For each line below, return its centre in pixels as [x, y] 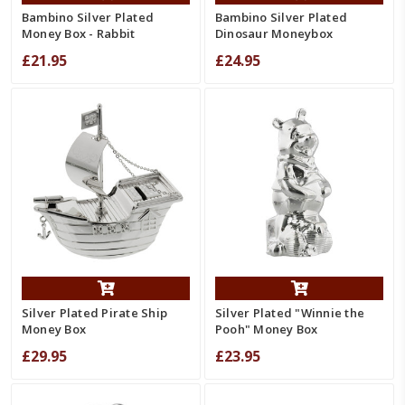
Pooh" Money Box [266, 329]
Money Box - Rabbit [78, 33]
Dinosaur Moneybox [274, 33]
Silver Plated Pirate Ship [94, 312]
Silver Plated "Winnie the [290, 312]
